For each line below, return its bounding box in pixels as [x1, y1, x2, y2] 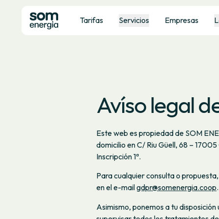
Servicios [118, 15, 149, 25]
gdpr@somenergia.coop [136, 182, 217, 193]
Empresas [164, 15, 198, 25]
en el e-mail [96, 182, 136, 193]
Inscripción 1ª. [96, 152, 141, 161]
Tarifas [79, 15, 103, 25]
